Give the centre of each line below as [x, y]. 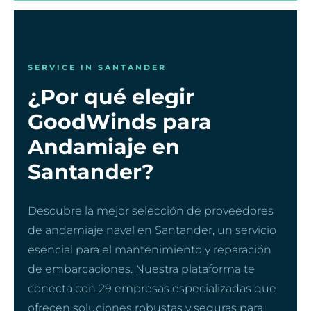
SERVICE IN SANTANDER [97, 67]
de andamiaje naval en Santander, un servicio [152, 230]
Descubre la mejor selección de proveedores [151, 210]
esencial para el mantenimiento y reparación [150, 249]
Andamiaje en [104, 146]
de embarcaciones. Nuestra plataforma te [141, 269]
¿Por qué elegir [111, 96]
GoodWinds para [120, 121]
